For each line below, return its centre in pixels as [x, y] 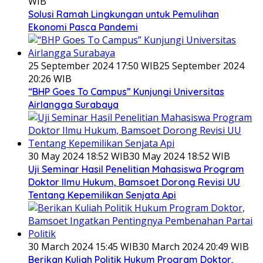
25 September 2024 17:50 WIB [94, 66]
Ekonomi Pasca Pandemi [83, 27]
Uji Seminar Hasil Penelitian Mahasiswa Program [136, 169]
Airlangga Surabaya [73, 105]
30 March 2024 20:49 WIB [194, 247]
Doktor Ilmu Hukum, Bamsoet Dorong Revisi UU [134, 182]
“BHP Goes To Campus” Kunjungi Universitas [126, 92]
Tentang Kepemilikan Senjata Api [102, 195]
